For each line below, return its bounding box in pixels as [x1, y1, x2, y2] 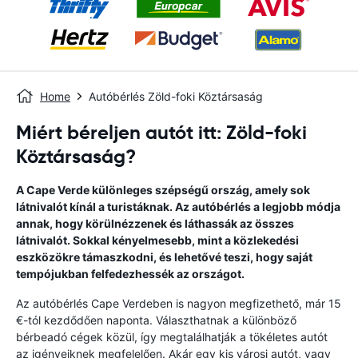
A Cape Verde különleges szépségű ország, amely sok [16, 183, 310, 197]
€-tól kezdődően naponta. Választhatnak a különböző [16, 313, 296, 327]
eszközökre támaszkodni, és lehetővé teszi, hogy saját [16, 250, 312, 264]
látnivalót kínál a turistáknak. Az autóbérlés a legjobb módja [16, 200, 340, 213]
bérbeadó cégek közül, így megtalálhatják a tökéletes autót [16, 330, 328, 344]
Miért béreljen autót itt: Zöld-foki [16, 121, 307, 145]
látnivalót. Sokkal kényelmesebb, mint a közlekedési [16, 233, 299, 247]
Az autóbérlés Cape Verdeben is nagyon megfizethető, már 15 [16, 296, 341, 310]
